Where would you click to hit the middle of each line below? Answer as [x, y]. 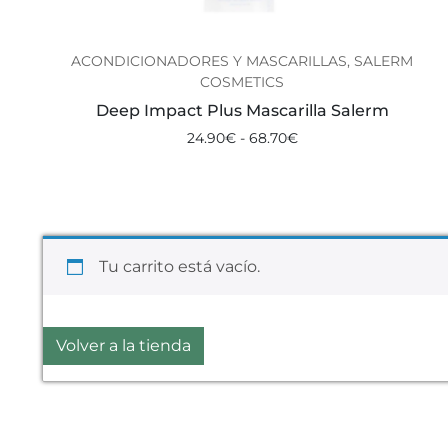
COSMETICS [242, 81]
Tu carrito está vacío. [179, 266]
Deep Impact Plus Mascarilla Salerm [242, 110]
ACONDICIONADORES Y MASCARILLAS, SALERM [242, 60]
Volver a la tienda [123, 345]
